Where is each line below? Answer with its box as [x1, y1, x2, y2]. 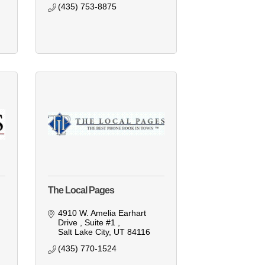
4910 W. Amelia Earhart [58, 208, 147, 218]
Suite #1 [85, 218, 118, 228]
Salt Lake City [58, 227, 109, 237]
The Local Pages [47, 185, 114, 196]
